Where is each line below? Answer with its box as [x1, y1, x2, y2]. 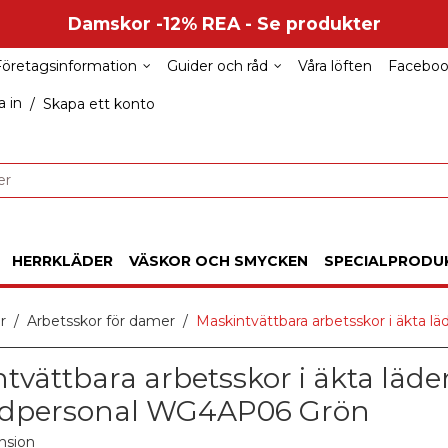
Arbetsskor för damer [26, 311, 175, 330]
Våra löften [297, 57, 372, 75]
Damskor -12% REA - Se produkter [67, 13, 381, 34]
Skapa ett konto [42, 94, 155, 113]
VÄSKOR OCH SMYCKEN [129, 251, 308, 270]
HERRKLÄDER [12, 251, 113, 270]
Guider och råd [166, 57, 268, 75]
